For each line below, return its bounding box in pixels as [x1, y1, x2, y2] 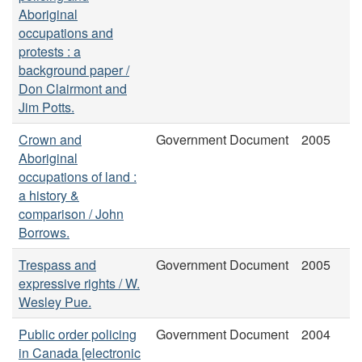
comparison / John [19, 204, 124, 223]
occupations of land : [19, 166, 137, 186]
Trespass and [19, 255, 96, 274]
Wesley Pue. [19, 292, 91, 311]
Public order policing [19, 324, 137, 343]
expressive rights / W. [19, 273, 140, 293]
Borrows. [19, 222, 69, 242]
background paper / [19, 60, 129, 79]
